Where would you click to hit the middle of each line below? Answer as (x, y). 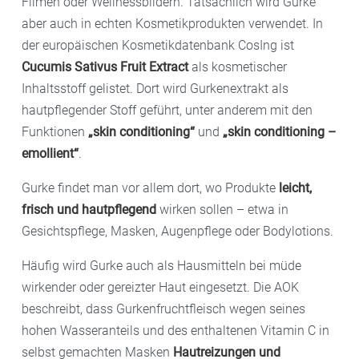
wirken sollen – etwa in (222, 209)
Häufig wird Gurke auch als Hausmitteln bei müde (161, 265)
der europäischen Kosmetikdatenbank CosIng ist (158, 45)
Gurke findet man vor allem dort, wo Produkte (150, 188)
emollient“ (50, 153)
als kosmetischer (238, 67)
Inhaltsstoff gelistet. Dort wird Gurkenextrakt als (155, 88)
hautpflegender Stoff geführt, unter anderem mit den (167, 110)
